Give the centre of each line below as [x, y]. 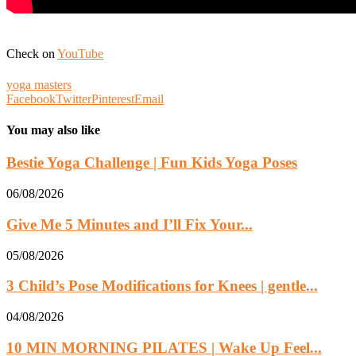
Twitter [74, 99]
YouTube [80, 53]
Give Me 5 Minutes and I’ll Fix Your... [130, 224]
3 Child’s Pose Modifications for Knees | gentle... [162, 286]
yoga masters [39, 84]
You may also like [53, 130]
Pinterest [113, 99]
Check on [32, 53]
